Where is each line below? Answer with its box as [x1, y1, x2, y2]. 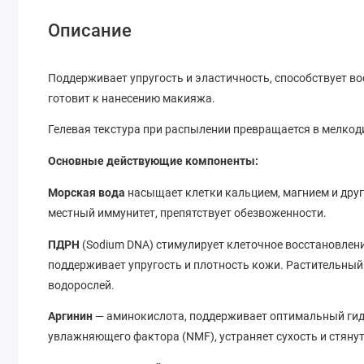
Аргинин [48, 310, 93, 323]
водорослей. [48, 278, 115, 292]
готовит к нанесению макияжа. [48, 91, 216, 105]
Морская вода [48, 185, 128, 199]
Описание [48, 20, 132, 41]
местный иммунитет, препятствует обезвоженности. [48, 206, 330, 219]
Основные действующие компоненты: [48, 154, 259, 168]
